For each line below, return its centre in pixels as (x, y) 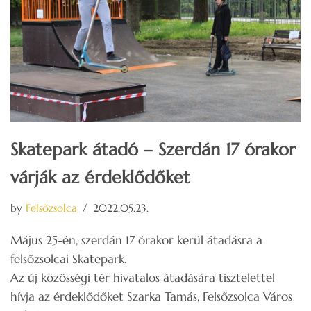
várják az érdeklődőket (100, 177)
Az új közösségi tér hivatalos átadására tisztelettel (143, 277)
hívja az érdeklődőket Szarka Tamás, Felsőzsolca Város (151, 296)
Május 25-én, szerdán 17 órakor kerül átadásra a (136, 240)
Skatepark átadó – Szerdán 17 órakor (153, 149)
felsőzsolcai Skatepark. (68, 259)
